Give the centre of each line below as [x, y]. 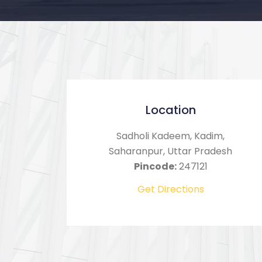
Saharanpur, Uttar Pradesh [170, 151]
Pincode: [155, 166]
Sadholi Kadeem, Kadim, [170, 136]
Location [170, 110]
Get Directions [170, 189]
